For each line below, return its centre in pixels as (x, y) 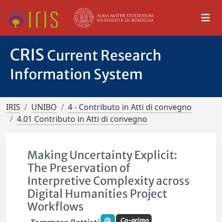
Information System (76, 74)
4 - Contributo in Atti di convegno (130, 107)
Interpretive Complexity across (109, 181)
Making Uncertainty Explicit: (103, 155)
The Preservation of (79, 168)
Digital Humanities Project (97, 194)
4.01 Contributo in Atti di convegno (82, 119)
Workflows (56, 207)
